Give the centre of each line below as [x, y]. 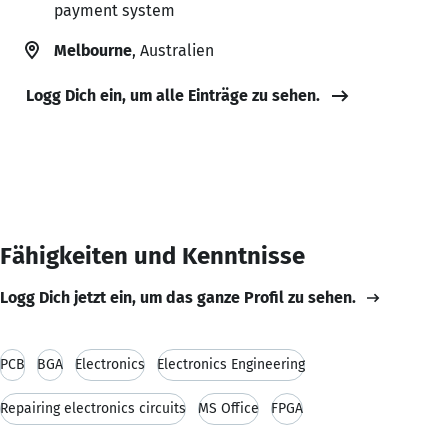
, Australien [173, 50]
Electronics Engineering [231, 364]
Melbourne [93, 50]
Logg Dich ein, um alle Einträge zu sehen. [173, 95]
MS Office [228, 408]
